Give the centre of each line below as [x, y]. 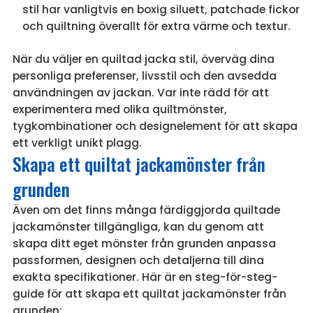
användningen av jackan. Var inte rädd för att [140, 92]
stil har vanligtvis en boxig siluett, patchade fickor [161, 9]
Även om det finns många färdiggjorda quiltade [146, 210]
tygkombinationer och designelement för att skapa [155, 126]
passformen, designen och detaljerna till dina [138, 260]
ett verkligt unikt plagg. [77, 143]
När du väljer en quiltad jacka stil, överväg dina [143, 59]
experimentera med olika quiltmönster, [119, 109]
